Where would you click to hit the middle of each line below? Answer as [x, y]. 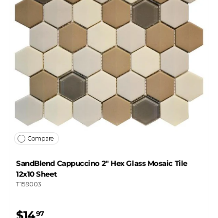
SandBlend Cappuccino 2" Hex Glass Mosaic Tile [102, 163]
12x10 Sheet [37, 174]
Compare [41, 138]
